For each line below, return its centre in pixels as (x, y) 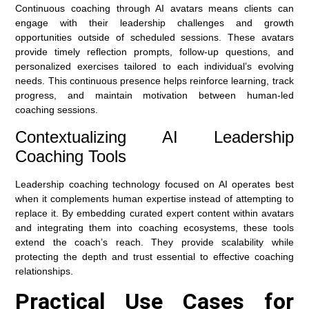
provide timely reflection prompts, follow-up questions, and (154, 52)
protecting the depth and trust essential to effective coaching (154, 256)
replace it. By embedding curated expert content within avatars (154, 213)
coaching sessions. (57, 110)
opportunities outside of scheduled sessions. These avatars (154, 38)
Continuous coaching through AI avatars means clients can (154, 9)
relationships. (44, 271)
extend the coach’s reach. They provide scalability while (154, 242)
